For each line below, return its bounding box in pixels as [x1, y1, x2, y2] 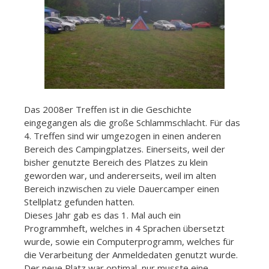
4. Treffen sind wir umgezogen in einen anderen [24, 129, 221, 142]
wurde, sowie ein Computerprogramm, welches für [24, 235, 234, 247]
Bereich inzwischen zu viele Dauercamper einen [24, 182, 219, 195]
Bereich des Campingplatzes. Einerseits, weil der [24, 142, 225, 155]
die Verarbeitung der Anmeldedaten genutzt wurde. [24, 248, 238, 261]
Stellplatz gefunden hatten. [24, 195, 134, 208]
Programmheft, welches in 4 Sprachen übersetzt [24, 222, 225, 234]
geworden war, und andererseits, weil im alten [24, 169, 216, 181]
